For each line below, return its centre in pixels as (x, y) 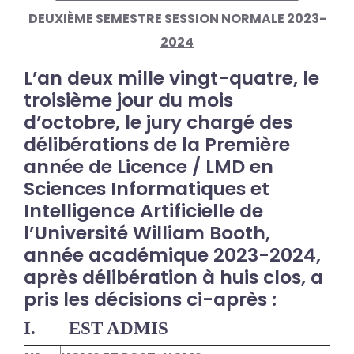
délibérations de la (114, 145)
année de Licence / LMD (134, 167)
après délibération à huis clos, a (173, 277)
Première (247, 145)
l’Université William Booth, (147, 233)
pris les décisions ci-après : (150, 299)
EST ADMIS (119, 328)
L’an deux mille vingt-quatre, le (171, 78)
